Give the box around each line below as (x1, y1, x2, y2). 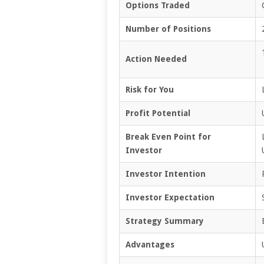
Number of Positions (126, 24, 211, 34)
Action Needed (126, 54, 187, 64)
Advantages (126, 239, 174, 249)
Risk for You (126, 84, 174, 94)
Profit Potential (126, 108, 190, 118)
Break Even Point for (126, 131, 211, 141)
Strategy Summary (126, 216, 204, 226)
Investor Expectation (126, 192, 214, 202)
